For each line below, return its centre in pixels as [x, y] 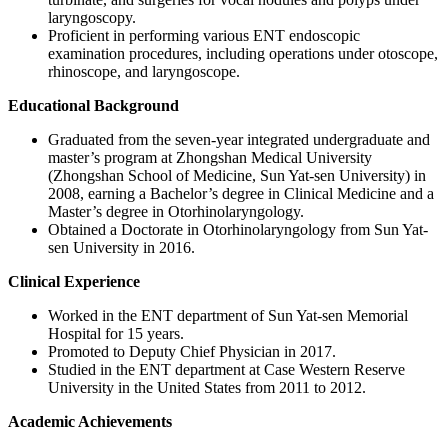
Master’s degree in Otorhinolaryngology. [176, 212]
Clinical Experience [74, 282]
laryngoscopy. [92, 18]
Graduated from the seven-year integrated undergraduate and [239, 140]
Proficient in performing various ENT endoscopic [204, 36]
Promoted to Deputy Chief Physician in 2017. [192, 352]
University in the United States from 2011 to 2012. [207, 388]
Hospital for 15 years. [116, 334]
